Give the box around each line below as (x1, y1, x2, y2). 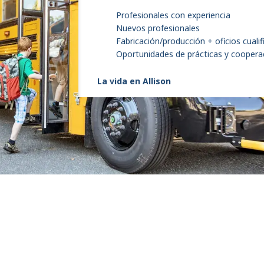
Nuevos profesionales (116, 22, 200, 34)
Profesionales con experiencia (116, 9, 230, 21)
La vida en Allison (97, 75, 171, 87)
